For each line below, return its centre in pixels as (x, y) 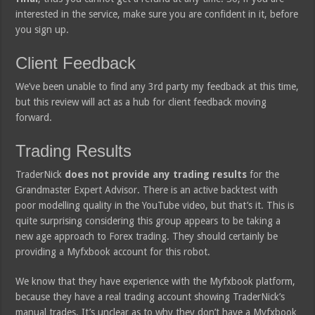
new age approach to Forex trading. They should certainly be (147, 236)
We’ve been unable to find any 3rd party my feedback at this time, (157, 86)
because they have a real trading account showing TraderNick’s (150, 296)
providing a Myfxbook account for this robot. (113, 251)
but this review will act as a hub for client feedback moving (141, 102)
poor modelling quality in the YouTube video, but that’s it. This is (155, 205)
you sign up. (43, 29)
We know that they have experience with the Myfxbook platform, (156, 281)
